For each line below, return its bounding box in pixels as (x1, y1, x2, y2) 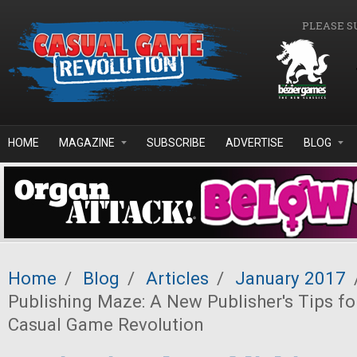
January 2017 (235, 268, 346, 288)
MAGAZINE (59, 136, 115, 149)
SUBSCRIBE (147, 136, 206, 149)
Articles (146, 268, 209, 288)
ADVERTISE (226, 136, 284, 149)
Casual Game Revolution (8, 314, 204, 335)
